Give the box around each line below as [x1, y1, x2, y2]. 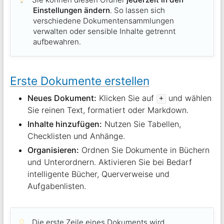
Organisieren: [27, 145, 79, 155]
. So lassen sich [110, 5, 165, 15]
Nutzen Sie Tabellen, [101, 119, 181, 129]
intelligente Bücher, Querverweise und [27, 169, 169, 179]
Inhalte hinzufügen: [27, 119, 102, 129]
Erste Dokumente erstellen [9, 73, 149, 87]
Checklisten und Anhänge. [27, 131, 125, 141]
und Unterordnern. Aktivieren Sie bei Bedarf [27, 157, 192, 167]
